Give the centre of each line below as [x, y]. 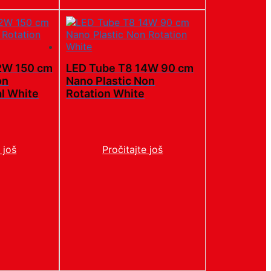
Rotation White [106, 94]
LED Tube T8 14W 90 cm [130, 68]
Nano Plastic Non [111, 81]
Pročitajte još [133, 149]
